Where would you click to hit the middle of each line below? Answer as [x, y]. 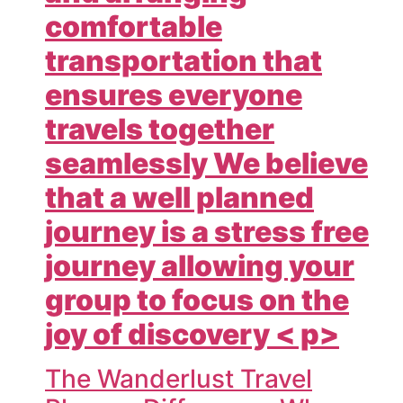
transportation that [184, 60]
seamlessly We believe [206, 163]
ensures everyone [174, 94]
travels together [160, 129]
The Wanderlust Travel [179, 379]
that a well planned [179, 197]
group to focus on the [197, 300]
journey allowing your [200, 265]
